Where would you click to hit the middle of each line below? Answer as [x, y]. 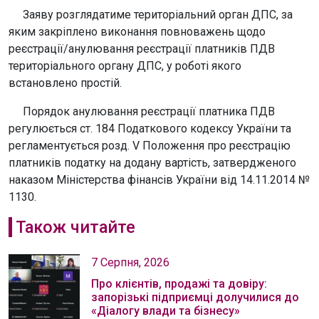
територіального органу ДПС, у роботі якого [125, 66]
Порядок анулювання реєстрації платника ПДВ [142, 111]
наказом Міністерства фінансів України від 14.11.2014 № [159, 180]
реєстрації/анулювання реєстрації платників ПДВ [142, 49]
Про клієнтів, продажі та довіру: [179, 284]
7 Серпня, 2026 [130, 262]
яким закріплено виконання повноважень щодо [137, 32]
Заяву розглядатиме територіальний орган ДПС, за [151, 15]
